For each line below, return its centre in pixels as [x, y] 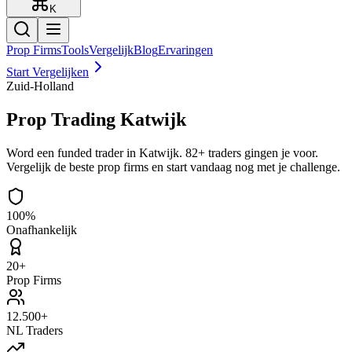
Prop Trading [63, 119]
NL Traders [35, 330]
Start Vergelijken [48, 72]
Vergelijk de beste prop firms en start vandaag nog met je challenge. [173, 167]
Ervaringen [185, 50]
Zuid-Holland [40, 86]
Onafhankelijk [42, 229]
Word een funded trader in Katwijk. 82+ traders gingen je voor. [162, 152]
